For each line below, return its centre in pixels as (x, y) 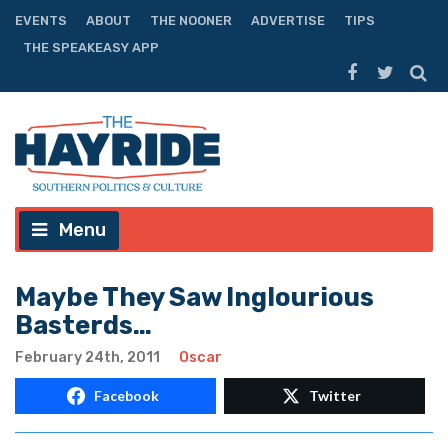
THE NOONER (191, 20)
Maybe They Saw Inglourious (194, 297)
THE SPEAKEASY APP (91, 47)
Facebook (126, 396)
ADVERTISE (288, 20)
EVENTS (41, 20)
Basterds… (83, 325)
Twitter (335, 396)
